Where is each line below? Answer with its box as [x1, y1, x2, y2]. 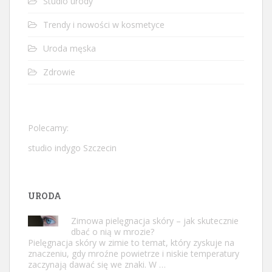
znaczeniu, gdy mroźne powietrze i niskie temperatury [28, 247, 239, 259]
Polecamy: [28, 121, 69, 134]
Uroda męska [43, 42, 96, 54]
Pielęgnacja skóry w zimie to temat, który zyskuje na [28, 236, 234, 248]
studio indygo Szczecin [28, 141, 117, 154]
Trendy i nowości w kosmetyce [43, 18, 165, 30]
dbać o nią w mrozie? [71, 225, 154, 237]
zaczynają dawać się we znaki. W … [28, 258, 166, 270]
